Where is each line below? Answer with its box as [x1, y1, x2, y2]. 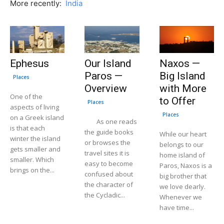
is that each [10, 123, 45, 133]
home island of [159, 150, 205, 160]
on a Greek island [10, 113, 64, 122]
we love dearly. [159, 182, 205, 191]
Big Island [159, 70, 205, 82]
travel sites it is [84, 148, 130, 158]
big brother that [159, 171, 206, 181]
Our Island [84, 57, 132, 70]
